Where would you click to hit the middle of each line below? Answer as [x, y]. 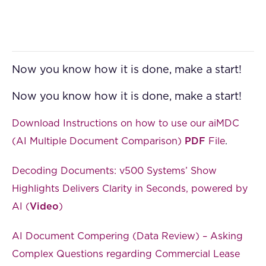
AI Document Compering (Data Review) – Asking [127, 236]
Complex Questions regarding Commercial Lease [126, 254]
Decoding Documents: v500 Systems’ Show [114, 171]
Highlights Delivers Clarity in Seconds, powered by [130, 189]
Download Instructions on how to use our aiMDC [126, 123]
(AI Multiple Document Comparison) [98, 141]
